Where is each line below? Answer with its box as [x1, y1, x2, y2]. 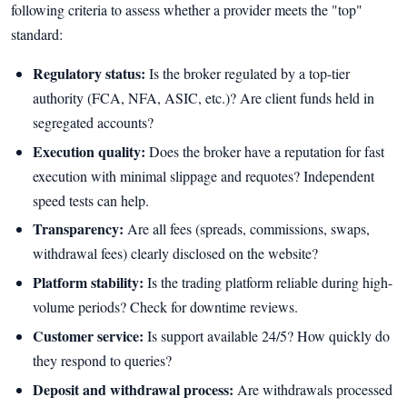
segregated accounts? [33, 112, 154, 132]
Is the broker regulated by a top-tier [145, 63, 350, 83]
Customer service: [33, 325, 144, 346]
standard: [11, 24, 63, 44]
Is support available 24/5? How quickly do [144, 326, 390, 345]
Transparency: [33, 218, 124, 240]
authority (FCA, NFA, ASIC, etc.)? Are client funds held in [33, 87, 374, 107]
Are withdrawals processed [233, 379, 392, 399]
